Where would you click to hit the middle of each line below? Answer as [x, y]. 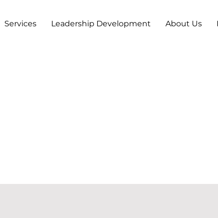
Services [20, 24]
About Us [184, 24]
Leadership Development [101, 24]
